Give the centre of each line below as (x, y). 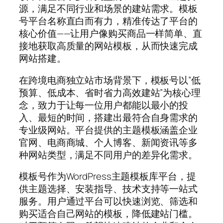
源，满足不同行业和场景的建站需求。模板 (109, 9)
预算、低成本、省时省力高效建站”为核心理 (110, 92)
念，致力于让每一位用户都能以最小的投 (104, 105)
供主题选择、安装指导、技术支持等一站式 (109, 189)
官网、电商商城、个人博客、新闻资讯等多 (109, 142)
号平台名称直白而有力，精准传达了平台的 (109, 21)
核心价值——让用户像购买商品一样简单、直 (111, 34)
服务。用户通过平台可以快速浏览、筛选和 (109, 201)
